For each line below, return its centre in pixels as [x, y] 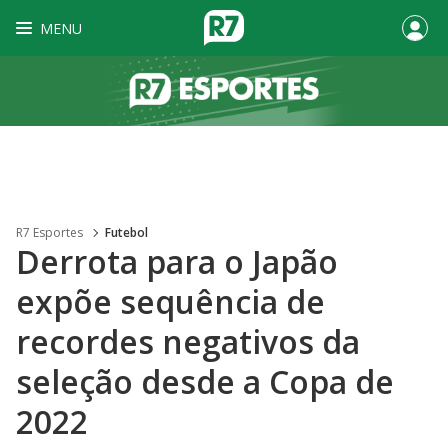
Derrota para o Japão [177, 261]
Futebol [126, 232]
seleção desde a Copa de [205, 381]
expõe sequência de [170, 301]
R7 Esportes [49, 232]
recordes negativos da [188, 341]
